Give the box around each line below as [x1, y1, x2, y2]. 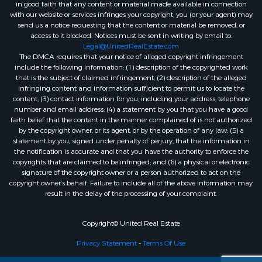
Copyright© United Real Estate [82, 219, 180, 228]
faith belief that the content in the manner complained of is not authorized [10, 115, 252, 125]
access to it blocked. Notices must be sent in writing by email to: [30, 31, 232, 40]
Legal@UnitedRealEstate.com [83, 42, 179, 51]
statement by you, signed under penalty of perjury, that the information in [12, 136, 250, 146]
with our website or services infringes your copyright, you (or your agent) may [9, 10, 253, 19]
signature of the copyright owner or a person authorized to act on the [22, 168, 240, 177]
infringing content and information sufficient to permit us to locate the [18, 84, 244, 93]
